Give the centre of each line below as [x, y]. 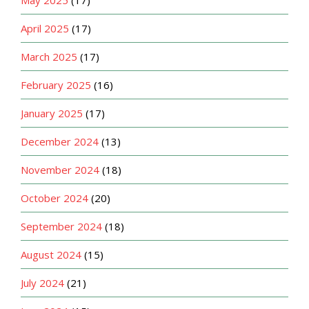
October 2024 [54, 198]
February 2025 [56, 84]
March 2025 [49, 56]
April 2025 [45, 28]
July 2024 [42, 282]
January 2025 [52, 113]
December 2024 [60, 141]
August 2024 [51, 254]
